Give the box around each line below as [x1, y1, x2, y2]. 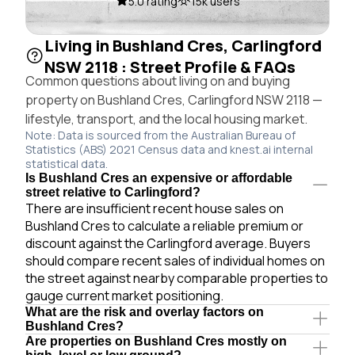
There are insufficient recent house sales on [25, 199, 284, 217]
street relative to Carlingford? [25, 185, 200, 199]
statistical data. [25, 155, 108, 171]
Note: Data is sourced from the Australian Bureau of [25, 127, 296, 143]
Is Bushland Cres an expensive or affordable [25, 170, 292, 185]
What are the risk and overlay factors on [25, 304, 264, 319]
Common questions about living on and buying [25, 71, 290, 90]
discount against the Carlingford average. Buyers [25, 234, 311, 252]
